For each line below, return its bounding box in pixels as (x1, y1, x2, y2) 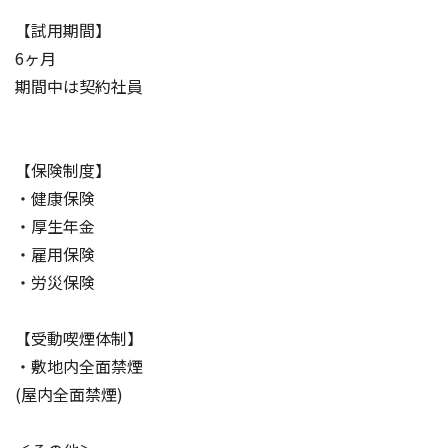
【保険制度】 (15, 157, 111, 182)
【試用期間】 (15, 17, 111, 42)
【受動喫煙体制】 (15, 325, 143, 350)
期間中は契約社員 (15, 73, 143, 98)
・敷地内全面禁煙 (15, 353, 143, 378)
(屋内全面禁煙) (15, 381, 123, 406)
